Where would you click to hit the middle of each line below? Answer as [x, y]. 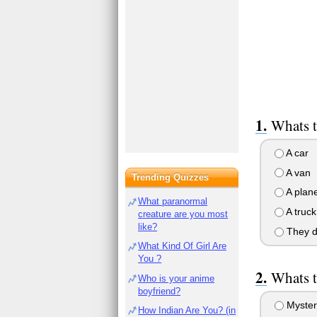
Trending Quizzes [171, 177]
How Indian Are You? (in [187, 310]
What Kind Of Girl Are [183, 246]
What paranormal [173, 201]
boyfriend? [160, 291]
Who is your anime [177, 278]
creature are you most [183, 214]
